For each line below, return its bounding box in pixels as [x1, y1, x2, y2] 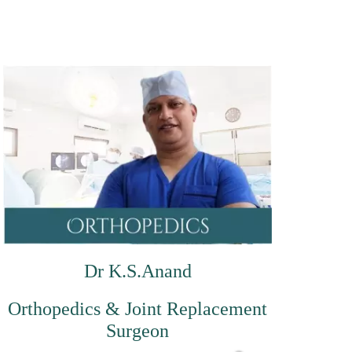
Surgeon [106, 320, 169, 341]
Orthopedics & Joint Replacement [8, 298, 267, 319]
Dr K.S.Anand [83, 260, 192, 281]
